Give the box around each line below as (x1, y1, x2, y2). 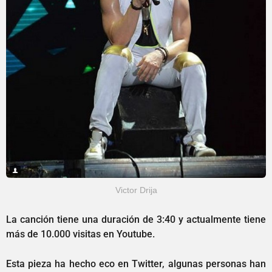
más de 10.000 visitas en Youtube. (6, 228, 155, 240)
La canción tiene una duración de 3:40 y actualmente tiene (6, 214, 266, 226)
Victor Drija (115, 185, 157, 195)
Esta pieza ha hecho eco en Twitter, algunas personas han (6, 257, 266, 270)
